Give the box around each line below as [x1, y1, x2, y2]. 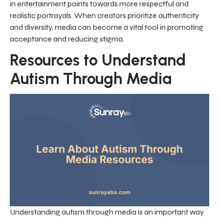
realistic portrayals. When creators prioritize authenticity [10, 11, 199, 21]
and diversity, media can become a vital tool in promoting [10, 22, 203, 32]
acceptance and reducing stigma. [10, 34, 124, 44]
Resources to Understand [10, 51, 186, 70]
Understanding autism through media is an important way [10, 207, 204, 217]
